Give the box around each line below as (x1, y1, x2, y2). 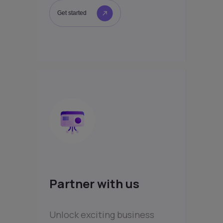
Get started (57, 9, 87, 17)
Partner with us (49, 175, 139, 192)
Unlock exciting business (49, 208, 154, 221)
